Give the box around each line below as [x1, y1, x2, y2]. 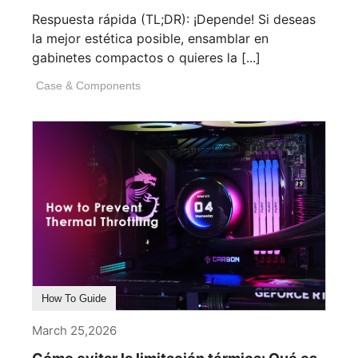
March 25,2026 [32, 322, 117, 338]
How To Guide [42, 292, 106, 304]
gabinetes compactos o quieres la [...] [32, 49, 261, 66]
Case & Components [36, 78, 141, 92]
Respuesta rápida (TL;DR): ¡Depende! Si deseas [32, 10, 316, 27]
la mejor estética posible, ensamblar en [32, 30, 268, 46]
